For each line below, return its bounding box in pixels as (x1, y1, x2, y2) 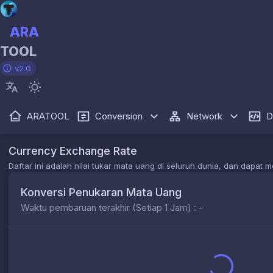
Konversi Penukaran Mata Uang (21, 186, 182, 199)
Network (186, 110, 222, 122)
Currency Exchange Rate (9, 144, 137, 157)
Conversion (95, 110, 143, 122)
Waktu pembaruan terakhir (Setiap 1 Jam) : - (21, 202, 203, 213)
